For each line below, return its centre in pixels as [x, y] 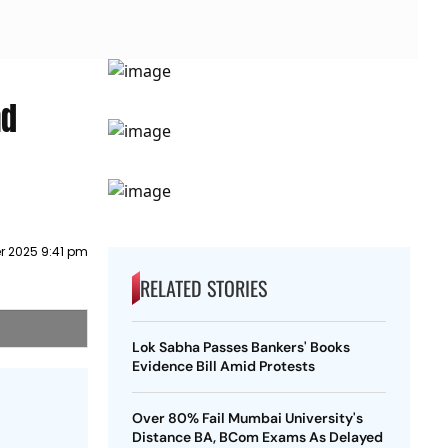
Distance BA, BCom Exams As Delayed [257, 437]
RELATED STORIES [203, 288]
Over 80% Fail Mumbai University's [247, 418]
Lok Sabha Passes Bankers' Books [240, 347]
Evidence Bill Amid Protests [223, 366]
